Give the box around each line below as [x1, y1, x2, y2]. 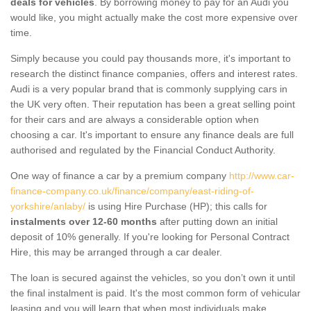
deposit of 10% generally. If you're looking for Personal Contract [10, 230, 289, 242]
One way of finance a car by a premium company [10, 169, 229, 181]
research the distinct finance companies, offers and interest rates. [10, 67, 298, 79]
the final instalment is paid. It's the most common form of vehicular [10, 287, 301, 299]
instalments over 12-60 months [10, 215, 157, 227]
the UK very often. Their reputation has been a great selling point [10, 98, 295, 110]
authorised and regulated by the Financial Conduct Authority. [10, 144, 276, 155]
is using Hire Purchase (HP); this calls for [85, 200, 267, 212]
